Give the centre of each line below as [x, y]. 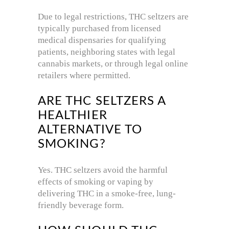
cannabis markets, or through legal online [113, 64]
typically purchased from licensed [99, 29]
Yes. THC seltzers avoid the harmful [103, 170]
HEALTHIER [73, 116]
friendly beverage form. [81, 205]
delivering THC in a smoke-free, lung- [107, 194]
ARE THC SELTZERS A [102, 101]
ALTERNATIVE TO [90, 130]
